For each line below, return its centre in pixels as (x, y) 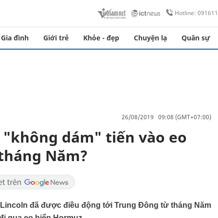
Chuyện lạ (150, 38)
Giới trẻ (56, 38)
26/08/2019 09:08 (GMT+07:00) (166, 117)
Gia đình (15, 38)
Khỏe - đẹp (101, 38)
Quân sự (196, 38)
